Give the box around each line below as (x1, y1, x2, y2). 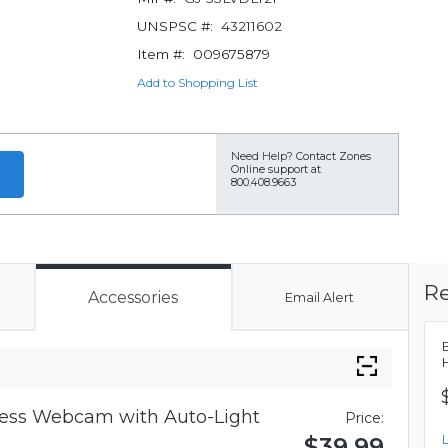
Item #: (136, 46, 185, 62)
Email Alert (284, 290, 354, 305)
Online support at (231, 163, 321, 176)
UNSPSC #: (136, 18, 213, 34)
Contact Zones (296, 150, 371, 163)
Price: (345, 409, 384, 427)
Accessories (88, 288, 179, 307)
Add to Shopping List (136, 75, 258, 90)
